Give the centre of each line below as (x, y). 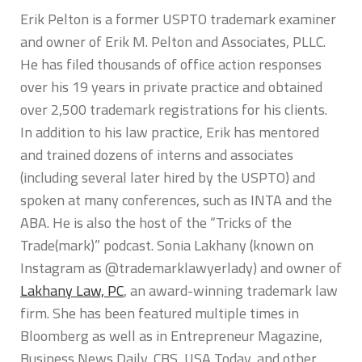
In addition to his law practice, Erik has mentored (170, 132)
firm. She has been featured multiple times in (160, 313)
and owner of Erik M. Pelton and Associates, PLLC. (173, 41)
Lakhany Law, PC (72, 290)
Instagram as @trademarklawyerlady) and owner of (181, 267)
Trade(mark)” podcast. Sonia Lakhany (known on (167, 245)
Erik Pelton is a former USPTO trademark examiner (178, 19)
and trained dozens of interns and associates (157, 154)
